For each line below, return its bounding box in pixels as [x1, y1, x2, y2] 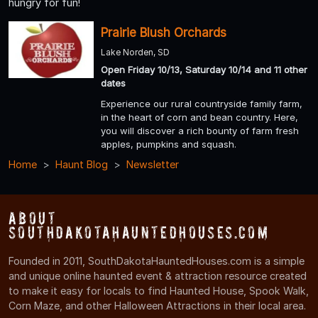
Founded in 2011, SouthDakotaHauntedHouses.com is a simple [9, 255, 305, 268]
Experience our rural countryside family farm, [101, 98, 302, 110]
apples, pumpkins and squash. [101, 138, 236, 150]
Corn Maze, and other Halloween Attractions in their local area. [9, 300, 306, 312]
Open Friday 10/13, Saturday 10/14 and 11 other [101, 64, 307, 76]
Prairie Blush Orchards [101, 26, 226, 40]
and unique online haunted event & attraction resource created [9, 270, 307, 283]
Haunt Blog [55, 158, 108, 171]
